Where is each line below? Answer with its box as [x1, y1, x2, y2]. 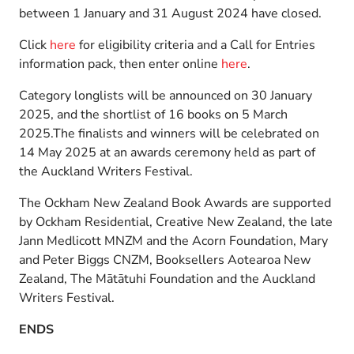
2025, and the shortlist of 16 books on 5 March [19, 105, 288, 123]
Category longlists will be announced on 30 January [19, 86, 312, 104]
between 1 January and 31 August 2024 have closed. [19, 4, 322, 22]
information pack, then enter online [19, 55, 221, 73]
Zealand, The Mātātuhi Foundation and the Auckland [19, 269, 315, 288]
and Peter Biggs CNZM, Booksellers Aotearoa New [19, 250, 311, 269]
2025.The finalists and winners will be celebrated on [19, 124, 319, 142]
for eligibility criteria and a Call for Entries [76, 36, 315, 54]
